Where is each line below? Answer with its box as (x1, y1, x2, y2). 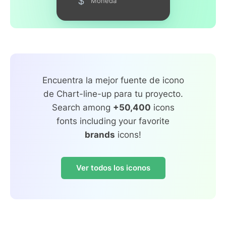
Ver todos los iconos (76, 162, 150, 173)
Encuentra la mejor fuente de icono (42, 75, 184, 85)
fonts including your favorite (56, 116, 169, 126)
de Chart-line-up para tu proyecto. (43, 88, 183, 99)
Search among (51, 102, 113, 112)
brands (85, 129, 115, 140)
